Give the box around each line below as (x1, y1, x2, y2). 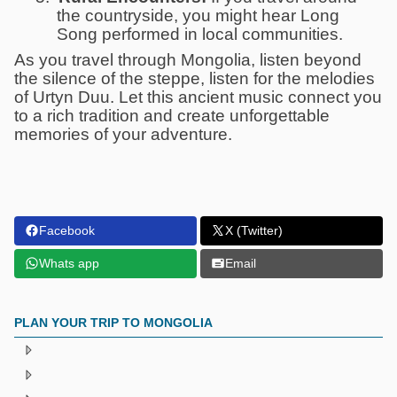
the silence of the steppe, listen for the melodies (14, 68, 375, 88)
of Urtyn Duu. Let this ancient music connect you (14, 87, 382, 106)
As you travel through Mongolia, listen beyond (14, 50, 362, 69)
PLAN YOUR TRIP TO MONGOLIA (14, 315, 213, 330)
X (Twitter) (225, 222, 283, 237)
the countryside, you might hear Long (57, 5, 339, 25)
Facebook (39, 222, 95, 237)
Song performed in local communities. (57, 24, 343, 43)
